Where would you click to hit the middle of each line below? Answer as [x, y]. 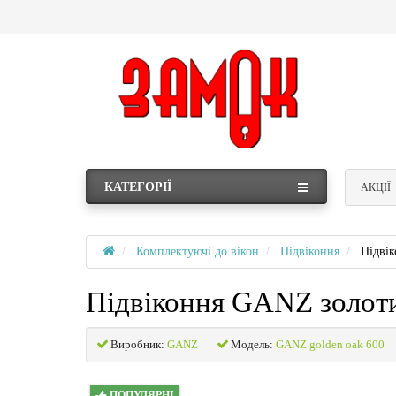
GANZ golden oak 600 [330, 344]
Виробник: [137, 344]
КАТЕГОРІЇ [138, 187]
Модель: [252, 344]
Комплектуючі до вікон [198, 251]
